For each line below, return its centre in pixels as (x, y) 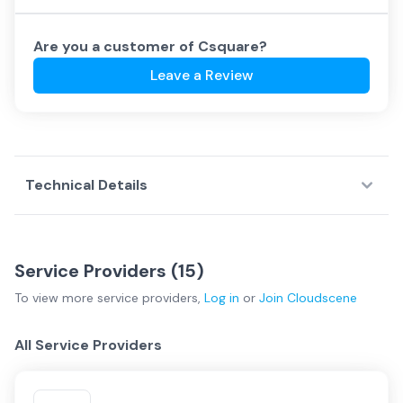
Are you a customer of (116, 46)
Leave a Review (201, 75)
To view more (56, 298)
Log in (222, 298)
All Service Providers (88, 345)
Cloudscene (322, 298)
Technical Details (86, 185)
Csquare (228, 46)
